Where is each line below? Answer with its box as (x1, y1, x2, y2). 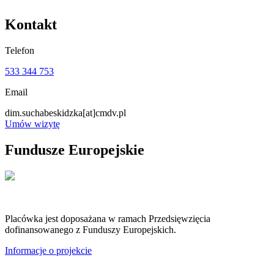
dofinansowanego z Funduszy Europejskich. (5, 224, 176, 235)
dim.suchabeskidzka (5, 108, 83, 119)
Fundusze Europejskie (5, 142, 144, 158)
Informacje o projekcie (5, 245, 92, 256)
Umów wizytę (5, 119, 60, 130)
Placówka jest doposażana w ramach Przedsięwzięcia (5, 213, 210, 224)
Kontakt (5, 17, 57, 33)
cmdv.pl (95, 108, 126, 119)
